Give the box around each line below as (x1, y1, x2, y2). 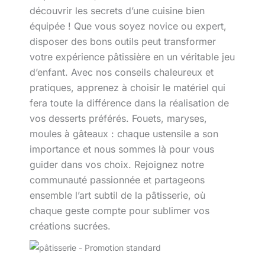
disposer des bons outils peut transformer (29, 35, 216, 47)
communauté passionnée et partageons (29, 174, 205, 186)
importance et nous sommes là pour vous (29, 143, 214, 155)
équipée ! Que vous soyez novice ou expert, (29, 20, 227, 32)
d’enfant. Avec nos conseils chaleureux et (29, 66, 214, 78)
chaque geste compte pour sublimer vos (29, 205, 209, 216)
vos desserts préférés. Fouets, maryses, (29, 112, 207, 124)
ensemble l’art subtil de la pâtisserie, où (29, 189, 205, 201)
